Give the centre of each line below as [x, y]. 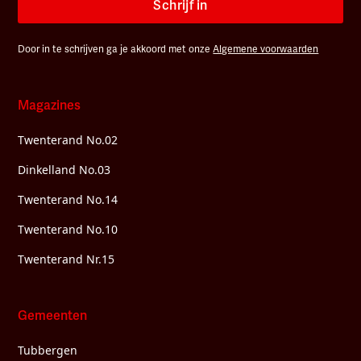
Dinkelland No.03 [64, 169]
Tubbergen [48, 350]
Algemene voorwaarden [266, 49]
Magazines [50, 105]
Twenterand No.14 [68, 199]
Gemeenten [53, 315]
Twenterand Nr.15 [66, 259]
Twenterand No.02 [68, 139]
